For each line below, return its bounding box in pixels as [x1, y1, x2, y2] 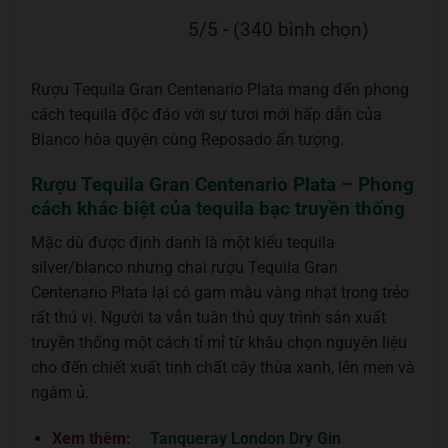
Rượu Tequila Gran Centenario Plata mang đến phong [31, 79, 409, 99]
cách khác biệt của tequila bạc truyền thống [31, 196, 405, 220]
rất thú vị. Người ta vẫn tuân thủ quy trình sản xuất [31, 308, 386, 328]
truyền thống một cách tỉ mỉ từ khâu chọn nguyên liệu [31, 333, 407, 353]
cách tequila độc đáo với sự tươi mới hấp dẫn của [31, 104, 382, 124]
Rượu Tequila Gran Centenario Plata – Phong [31, 172, 414, 196]
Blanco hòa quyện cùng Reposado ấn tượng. [31, 129, 344, 149]
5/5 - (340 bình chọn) [188, 17, 369, 41]
